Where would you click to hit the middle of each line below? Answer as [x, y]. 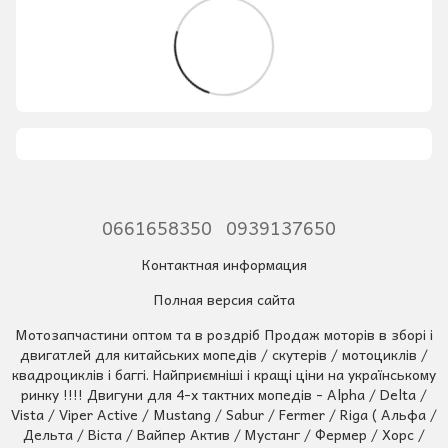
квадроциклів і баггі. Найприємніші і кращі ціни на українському [224, 373]
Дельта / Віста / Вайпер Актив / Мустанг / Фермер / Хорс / [224, 433]
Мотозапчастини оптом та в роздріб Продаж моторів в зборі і [224, 333]
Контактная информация [224, 263]
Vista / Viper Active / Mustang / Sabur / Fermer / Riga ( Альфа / [224, 413]
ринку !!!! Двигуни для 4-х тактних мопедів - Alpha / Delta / [224, 393]
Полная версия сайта [224, 298]
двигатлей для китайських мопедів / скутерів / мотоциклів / [224, 353]
